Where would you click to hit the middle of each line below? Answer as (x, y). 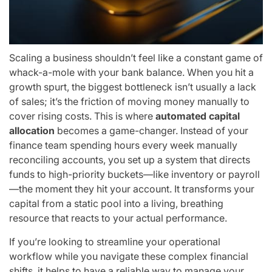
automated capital (198, 116)
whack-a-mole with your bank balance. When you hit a (131, 72)
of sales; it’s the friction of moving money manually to (129, 101)
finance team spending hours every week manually (123, 145)
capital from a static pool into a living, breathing (116, 203)
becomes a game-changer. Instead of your (151, 130)
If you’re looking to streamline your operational (115, 241)
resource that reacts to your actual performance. (118, 218)
